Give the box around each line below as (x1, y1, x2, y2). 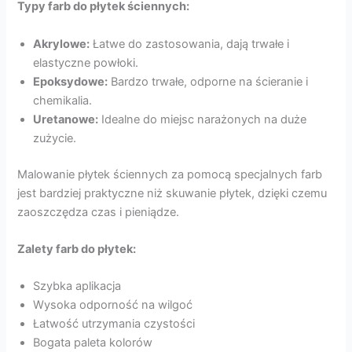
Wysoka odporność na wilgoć (33, 298, 193, 313)
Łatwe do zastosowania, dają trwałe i (90, 36, 290, 51)
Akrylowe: (33, 36, 90, 51)
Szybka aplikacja (33, 279, 122, 294)
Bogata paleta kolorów (33, 335, 153, 350)
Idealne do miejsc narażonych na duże (98, 112, 307, 126)
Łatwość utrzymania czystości (33, 317, 196, 332)
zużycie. (33, 130, 77, 145)
